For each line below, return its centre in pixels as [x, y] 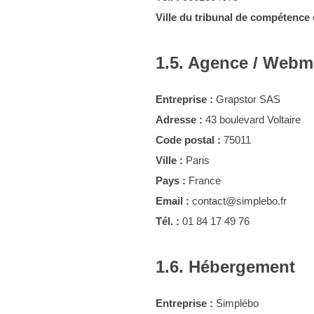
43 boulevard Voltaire [252, 120]
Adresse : [179, 120]
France [203, 180]
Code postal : [188, 140]
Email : [172, 201]
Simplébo [236, 303]
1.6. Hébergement [225, 267]
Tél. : [168, 221]
